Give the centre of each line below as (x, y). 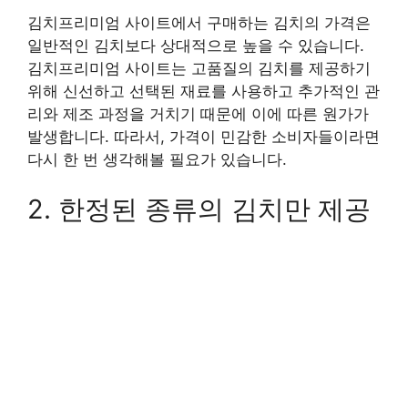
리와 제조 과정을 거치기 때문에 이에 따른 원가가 (198, 113)
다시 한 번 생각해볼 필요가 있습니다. (157, 159)
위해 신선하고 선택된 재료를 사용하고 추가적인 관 (204, 91)
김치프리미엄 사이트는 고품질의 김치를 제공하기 (199, 68)
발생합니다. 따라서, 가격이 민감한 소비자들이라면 (204, 136)
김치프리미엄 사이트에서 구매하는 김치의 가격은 (199, 22)
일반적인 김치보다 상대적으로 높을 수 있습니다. (196, 45)
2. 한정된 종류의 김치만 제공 (199, 209)
